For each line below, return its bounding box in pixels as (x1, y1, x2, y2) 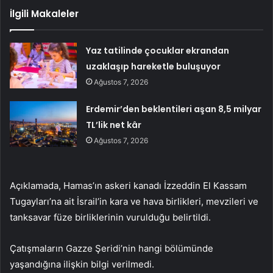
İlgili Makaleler (10, 7, 79, 20)
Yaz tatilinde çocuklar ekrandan (86, 44, 230, 57)
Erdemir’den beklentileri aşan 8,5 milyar (86, 102, 262, 115)
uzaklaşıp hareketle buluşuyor (86, 60, 221, 73)
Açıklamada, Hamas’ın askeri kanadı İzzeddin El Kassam (10, 179, 247, 191)
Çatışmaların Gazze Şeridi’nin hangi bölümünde (10, 242, 213, 254)
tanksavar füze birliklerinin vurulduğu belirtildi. (10, 211, 211, 223)
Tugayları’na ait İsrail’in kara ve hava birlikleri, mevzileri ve (10, 195, 258, 207)
